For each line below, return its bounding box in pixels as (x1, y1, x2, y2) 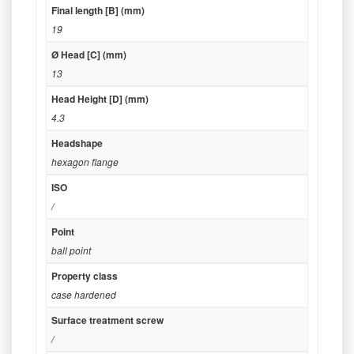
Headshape (51, 135, 103, 150)
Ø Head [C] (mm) (51, 47, 126, 62)
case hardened (51, 287, 116, 301)
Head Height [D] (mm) (51, 91, 149, 106)
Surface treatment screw (51, 312, 164, 327)
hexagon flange (51, 154, 119, 168)
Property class (51, 268, 118, 283)
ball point (51, 243, 91, 257)
